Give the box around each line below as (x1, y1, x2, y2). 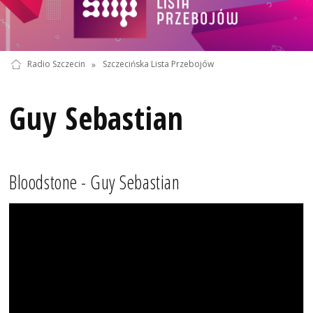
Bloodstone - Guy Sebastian (9, 170, 180, 196)
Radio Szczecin (27, 58, 85, 71)
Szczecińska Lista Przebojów (102, 58, 214, 71)
